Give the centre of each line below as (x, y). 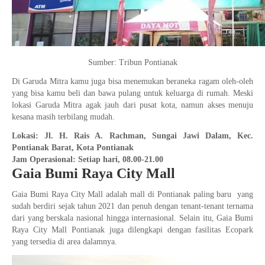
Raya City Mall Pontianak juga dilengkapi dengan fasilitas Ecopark (132, 230)
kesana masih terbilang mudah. (63, 117)
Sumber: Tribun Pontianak (132, 62)
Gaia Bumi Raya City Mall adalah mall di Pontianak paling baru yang (132, 194)
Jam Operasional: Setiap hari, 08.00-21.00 (88, 159)
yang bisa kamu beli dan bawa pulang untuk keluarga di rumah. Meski (132, 93)
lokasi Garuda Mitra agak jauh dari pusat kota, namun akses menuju (132, 105)
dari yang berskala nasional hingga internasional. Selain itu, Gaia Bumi (132, 218)
